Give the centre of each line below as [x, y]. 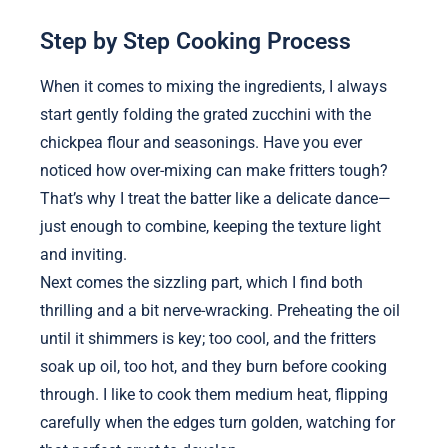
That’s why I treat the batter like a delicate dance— [215, 199]
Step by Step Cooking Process [195, 40]
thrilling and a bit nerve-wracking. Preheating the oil [220, 311]
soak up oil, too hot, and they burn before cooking [213, 367]
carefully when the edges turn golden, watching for [217, 423]
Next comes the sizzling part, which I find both [201, 283]
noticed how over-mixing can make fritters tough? [214, 171]
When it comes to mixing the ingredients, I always [213, 87]
